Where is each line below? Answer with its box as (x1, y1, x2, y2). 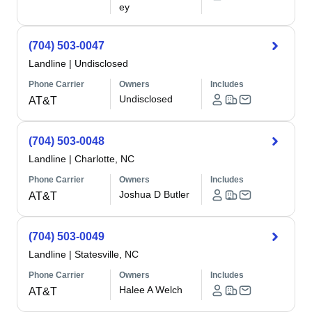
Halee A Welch (119, 284, 183, 295)
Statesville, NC (75, 249, 139, 260)
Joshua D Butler (119, 189, 190, 200)
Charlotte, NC (75, 153, 134, 164)
